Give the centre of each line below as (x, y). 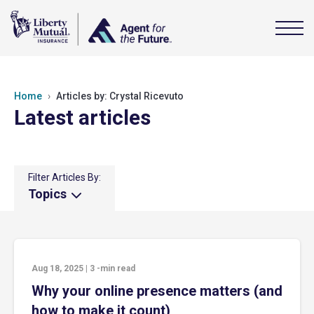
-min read (116, 268)
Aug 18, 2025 (57, 268)
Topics (49, 194)
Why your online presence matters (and (157, 291)
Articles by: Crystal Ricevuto (120, 96)
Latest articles (82, 117)
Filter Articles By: (64, 177)
